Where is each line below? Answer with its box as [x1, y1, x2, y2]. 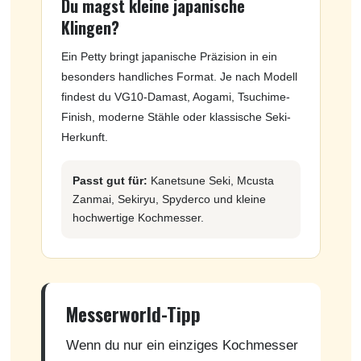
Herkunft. [60, 130, 108, 143]
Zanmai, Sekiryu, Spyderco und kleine [72, 192, 266, 205]
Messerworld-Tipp [65, 300, 201, 328]
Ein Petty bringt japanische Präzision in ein [60, 49, 277, 63]
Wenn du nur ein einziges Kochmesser [65, 337, 298, 352]
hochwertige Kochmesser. [72, 210, 204, 224]
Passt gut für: [72, 173, 147, 187]
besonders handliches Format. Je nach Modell [60, 69, 297, 83]
